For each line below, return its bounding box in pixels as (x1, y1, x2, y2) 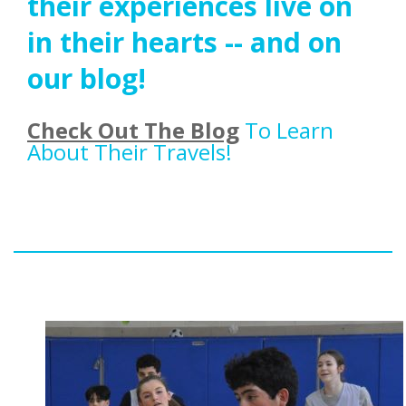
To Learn (239, 115, 333, 146)
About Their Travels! (27, 137, 232, 168)
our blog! (27, 60, 146, 98)
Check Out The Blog (27, 115, 239, 146)
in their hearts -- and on (27, 24, 342, 62)
